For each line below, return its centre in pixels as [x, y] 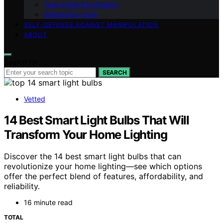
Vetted [35, 99]
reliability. [22, 186]
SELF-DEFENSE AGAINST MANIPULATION [91, 24]
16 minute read [48, 203]
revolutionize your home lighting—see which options [103, 167]
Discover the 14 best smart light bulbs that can [93, 157]
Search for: [22, 62]
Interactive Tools [71, 14]
